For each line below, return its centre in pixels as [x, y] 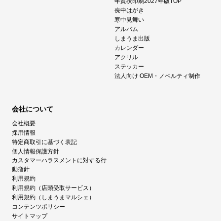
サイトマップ [30, 216]
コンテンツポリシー [38, 207]
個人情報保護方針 [36, 152]
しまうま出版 [132, 39]
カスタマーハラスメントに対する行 [59, 161]
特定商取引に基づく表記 [44, 142]
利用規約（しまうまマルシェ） [53, 198]
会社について [33, 109]
